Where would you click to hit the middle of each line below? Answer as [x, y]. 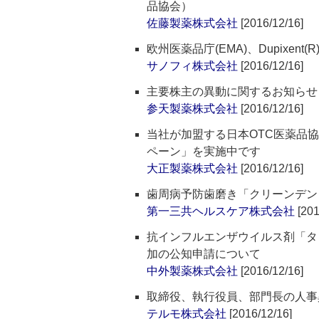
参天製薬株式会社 [192, 109]
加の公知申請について [204, 254]
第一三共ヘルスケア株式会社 [221, 211]
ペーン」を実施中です [204, 151]
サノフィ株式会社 [192, 66]
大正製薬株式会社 [192, 168]
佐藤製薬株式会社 [192, 23]
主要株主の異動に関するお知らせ [232, 91]
